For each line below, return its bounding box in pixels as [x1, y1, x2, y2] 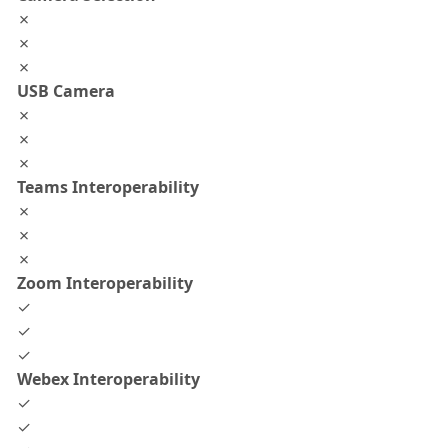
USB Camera [17, 80, 115, 102]
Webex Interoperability [17, 368, 200, 390]
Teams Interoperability [17, 176, 199, 198]
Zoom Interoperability [17, 272, 193, 294]
